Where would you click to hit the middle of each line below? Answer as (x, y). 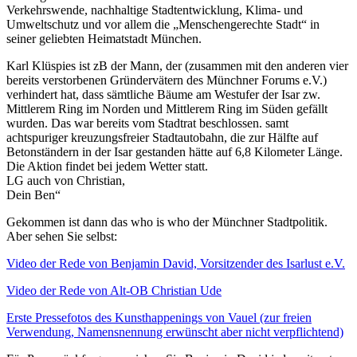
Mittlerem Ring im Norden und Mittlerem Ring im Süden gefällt (167, 109)
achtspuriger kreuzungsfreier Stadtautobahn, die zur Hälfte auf (162, 137)
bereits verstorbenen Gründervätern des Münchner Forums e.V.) (167, 80)
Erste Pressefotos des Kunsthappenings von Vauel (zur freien (159, 318)
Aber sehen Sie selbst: (62, 236)
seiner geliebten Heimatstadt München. (104, 39)
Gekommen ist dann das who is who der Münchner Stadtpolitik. (167, 222)
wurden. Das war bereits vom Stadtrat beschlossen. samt (147, 123)
